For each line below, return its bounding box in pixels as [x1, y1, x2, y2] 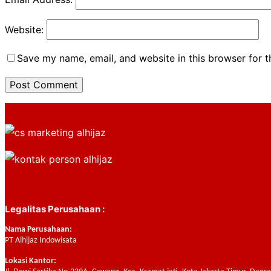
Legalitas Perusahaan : [5, 203, 105, 215]
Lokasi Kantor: [5, 256, 56, 266]
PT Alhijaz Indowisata [5, 236, 77, 246]
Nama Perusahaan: [5, 225, 72, 235]
